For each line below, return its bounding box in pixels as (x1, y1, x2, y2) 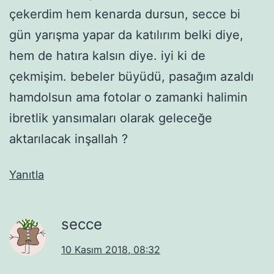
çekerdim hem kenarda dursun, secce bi (9, 6, 240, 21)
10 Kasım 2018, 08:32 (61, 243, 160, 256)
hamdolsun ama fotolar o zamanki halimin (9, 89, 248, 105)
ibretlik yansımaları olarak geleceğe (9, 110, 212, 125)
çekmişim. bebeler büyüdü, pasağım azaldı (9, 68, 254, 84)
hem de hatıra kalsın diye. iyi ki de (9, 48, 206, 63)
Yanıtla (9, 168, 44, 181)
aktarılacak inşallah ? (9, 131, 128, 146)
